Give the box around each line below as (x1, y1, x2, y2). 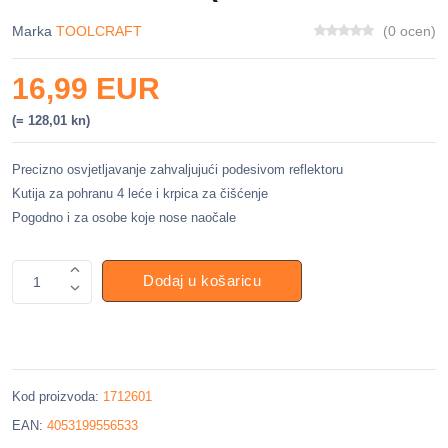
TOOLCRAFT (52, 23, 142, 39)
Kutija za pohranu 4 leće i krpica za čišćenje (12, 186, 268, 201)
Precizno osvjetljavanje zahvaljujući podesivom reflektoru (12, 162, 343, 177)
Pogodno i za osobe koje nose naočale (12, 210, 236, 225)
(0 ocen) (383, 23, 436, 39)
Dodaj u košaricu (143, 272, 261, 289)
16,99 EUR (12, 72, 160, 105)
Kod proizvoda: (12, 389, 103, 404)
